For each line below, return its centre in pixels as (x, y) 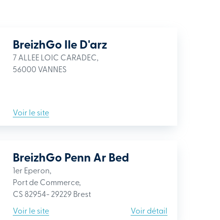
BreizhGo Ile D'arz (60, 44)
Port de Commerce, (47, 182)
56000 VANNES (40, 69)
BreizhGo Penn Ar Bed (71, 157)
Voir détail (149, 210)
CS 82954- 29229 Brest (52, 193)
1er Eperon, (32, 170)
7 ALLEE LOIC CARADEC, (55, 57)
